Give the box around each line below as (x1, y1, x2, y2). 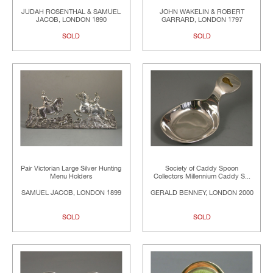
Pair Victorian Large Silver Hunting (21, 165, 122, 173)
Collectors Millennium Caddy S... (153, 172, 250, 181)
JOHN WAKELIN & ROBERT (159, 7, 244, 16)
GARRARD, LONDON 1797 (161, 15, 243, 24)
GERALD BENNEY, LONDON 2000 (150, 189, 253, 197)
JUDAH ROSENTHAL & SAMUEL (21, 7, 121, 16)
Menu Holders (49, 172, 93, 181)
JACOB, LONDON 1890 (35, 15, 107, 24)
